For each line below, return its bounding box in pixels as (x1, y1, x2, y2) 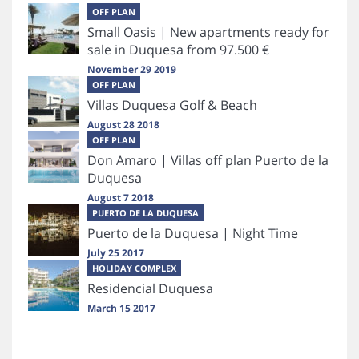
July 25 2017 (87, 246, 144, 260)
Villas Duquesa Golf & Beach (87, 96, 257, 115)
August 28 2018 (87, 118, 159, 132)
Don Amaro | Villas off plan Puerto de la (87, 151, 329, 170)
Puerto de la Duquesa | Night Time (87, 224, 298, 243)
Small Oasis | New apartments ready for (87, 23, 329, 42)
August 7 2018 (87, 191, 154, 205)
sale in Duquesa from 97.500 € (87, 41, 269, 59)
